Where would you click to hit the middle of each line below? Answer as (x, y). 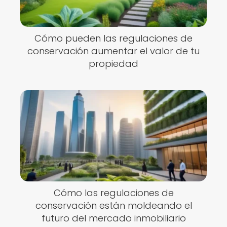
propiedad (113, 64)
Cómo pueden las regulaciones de (113, 38)
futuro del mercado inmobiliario (113, 218)
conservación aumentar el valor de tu (113, 51)
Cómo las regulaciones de (113, 193)
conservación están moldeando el (113, 205)
